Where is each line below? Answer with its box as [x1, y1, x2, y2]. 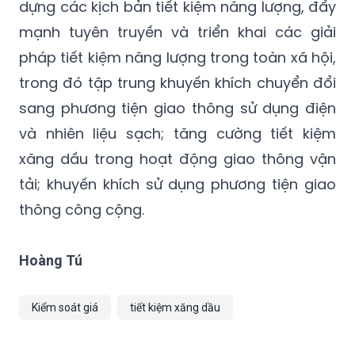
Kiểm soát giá [32, 300, 98, 314]
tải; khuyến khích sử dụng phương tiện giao [19, 174, 336, 194]
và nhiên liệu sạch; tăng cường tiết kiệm [19, 123, 336, 143]
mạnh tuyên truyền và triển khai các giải [19, 21, 336, 42]
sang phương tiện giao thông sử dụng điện [19, 97, 336, 118]
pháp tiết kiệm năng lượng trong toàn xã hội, [19, 47, 336, 67]
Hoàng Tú [19, 251, 82, 269]
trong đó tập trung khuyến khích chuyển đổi [19, 72, 336, 93]
